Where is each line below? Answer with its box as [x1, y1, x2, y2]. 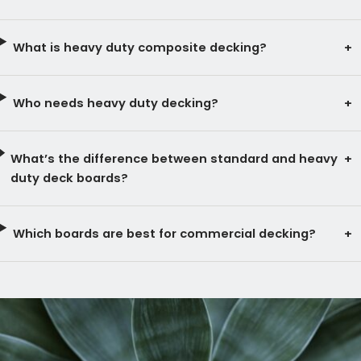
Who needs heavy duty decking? [12, 94, 218, 111]
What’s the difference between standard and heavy [10, 150, 338, 167]
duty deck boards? [10, 169, 129, 186]
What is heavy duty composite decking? [12, 39, 267, 56]
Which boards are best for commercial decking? [12, 225, 316, 242]
